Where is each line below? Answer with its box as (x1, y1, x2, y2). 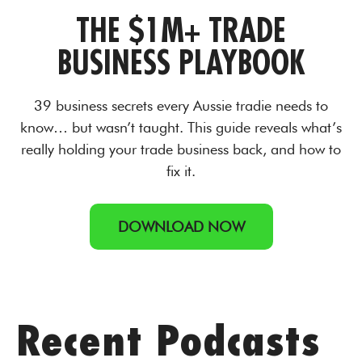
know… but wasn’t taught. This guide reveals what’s (20, 119, 342, 136)
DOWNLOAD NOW (117, 218, 245, 235)
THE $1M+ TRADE (76, 9, 286, 50)
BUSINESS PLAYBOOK (57, 41, 305, 82)
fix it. (166, 162, 196, 179)
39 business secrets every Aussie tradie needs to (34, 97, 328, 114)
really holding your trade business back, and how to (21, 141, 341, 158)
